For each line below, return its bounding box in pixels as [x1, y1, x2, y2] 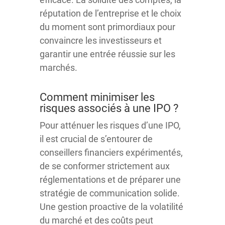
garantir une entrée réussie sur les [40, 48, 175, 59]
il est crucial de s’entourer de [40, 133, 153, 144]
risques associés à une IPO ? [40, 101, 178, 115]
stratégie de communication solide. [40, 187, 180, 198]
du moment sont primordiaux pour [40, 21, 175, 32]
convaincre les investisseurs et [40, 35, 162, 46]
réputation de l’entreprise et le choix [40, 8, 181, 19]
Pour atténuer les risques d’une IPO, [40, 120, 181, 131]
